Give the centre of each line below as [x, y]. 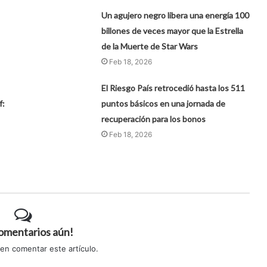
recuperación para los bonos [154, 119]
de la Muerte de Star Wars [150, 46]
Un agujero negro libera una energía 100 [176, 15]
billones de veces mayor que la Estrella [173, 30]
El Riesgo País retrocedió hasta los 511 [173, 88]
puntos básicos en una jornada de [164, 103]
